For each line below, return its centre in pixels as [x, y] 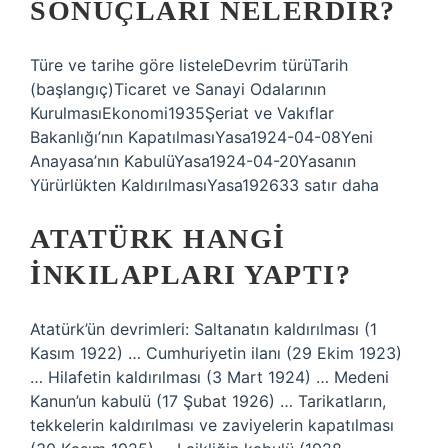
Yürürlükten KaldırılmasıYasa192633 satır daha [204, 185]
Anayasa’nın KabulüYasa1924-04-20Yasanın [193, 161]
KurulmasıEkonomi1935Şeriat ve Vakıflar [182, 113]
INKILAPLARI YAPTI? [190, 274]
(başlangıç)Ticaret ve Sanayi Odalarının [178, 89]
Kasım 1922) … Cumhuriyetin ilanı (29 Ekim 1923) [216, 353]
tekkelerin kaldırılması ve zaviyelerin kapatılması [212, 425]
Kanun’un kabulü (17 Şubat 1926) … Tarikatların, [208, 401]
